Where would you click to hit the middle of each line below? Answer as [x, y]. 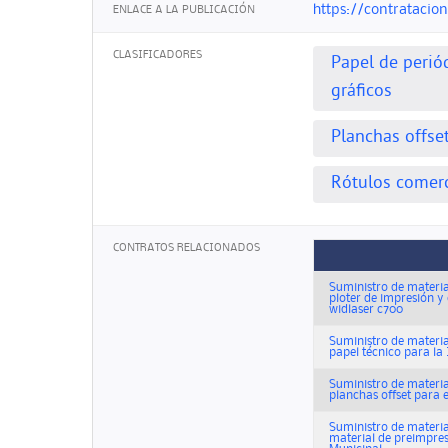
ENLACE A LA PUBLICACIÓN [184, 9]
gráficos [361, 92]
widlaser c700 [366, 310]
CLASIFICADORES [157, 55]
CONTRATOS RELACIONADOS [186, 248]
